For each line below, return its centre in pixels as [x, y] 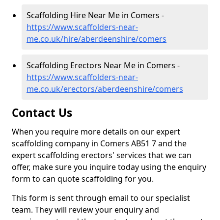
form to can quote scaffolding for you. [83, 179]
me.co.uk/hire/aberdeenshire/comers [96, 39]
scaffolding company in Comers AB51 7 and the [99, 143]
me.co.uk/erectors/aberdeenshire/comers [105, 89]
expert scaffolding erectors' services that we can [102, 155]
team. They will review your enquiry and [85, 210]
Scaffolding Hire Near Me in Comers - [95, 15]
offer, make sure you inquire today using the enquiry [109, 167]
